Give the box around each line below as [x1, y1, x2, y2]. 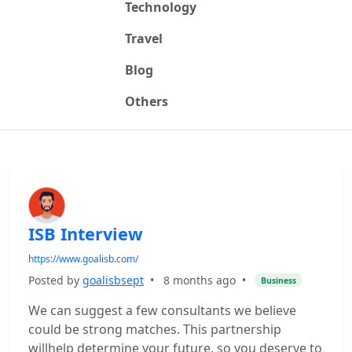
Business [260, 274, 296, 286]
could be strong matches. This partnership [28, 321, 281, 338]
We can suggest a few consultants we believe [28, 302, 296, 319]
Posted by [28, 273, 82, 288]
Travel [124, 30, 163, 47]
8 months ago [163, 273, 236, 288]
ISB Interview [28, 222, 143, 245]
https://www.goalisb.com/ [28, 252, 138, 266]
